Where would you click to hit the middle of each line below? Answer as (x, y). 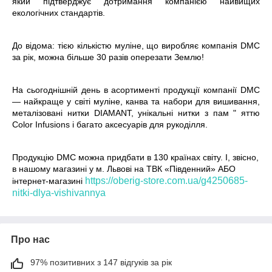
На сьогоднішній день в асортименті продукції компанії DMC (136, 90)
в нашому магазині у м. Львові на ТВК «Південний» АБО (124, 169)
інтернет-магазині (49, 181)
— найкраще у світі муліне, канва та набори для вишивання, (136, 101)
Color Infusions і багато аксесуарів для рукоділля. (110, 124)
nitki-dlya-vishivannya (59, 193)
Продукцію (34, 157)
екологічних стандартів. (59, 13)
